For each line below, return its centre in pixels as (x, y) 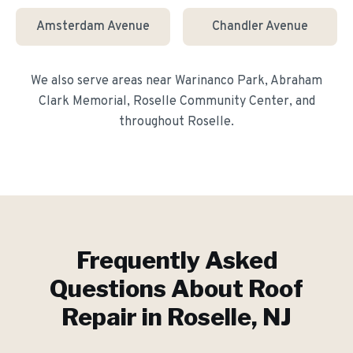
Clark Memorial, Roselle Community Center (163, 102)
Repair (99, 317)
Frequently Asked (176, 260)
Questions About (149, 288)
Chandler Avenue (260, 27)
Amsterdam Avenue (93, 27)
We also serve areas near (103, 81)
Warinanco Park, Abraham (249, 81)
